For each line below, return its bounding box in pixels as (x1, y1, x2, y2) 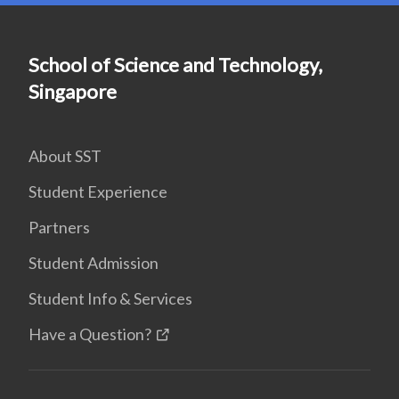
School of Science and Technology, (28, 53, 322, 77)
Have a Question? (28, 324, 151, 344)
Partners (28, 217, 90, 237)
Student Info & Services (28, 289, 192, 308)
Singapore (28, 79, 117, 103)
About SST (28, 146, 102, 166)
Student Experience (28, 182, 167, 201)
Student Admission (28, 253, 159, 273)
